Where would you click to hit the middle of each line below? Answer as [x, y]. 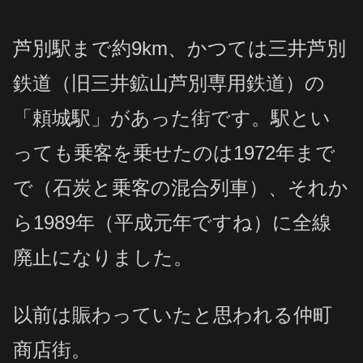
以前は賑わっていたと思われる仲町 [173, 315]
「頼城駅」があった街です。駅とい [172, 117]
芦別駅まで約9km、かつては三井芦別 [179, 48]
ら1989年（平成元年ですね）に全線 [172, 222]
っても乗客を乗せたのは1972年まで [174, 152]
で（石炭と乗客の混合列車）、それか [181, 187]
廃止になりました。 [103, 257]
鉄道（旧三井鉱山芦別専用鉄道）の [169, 83]
